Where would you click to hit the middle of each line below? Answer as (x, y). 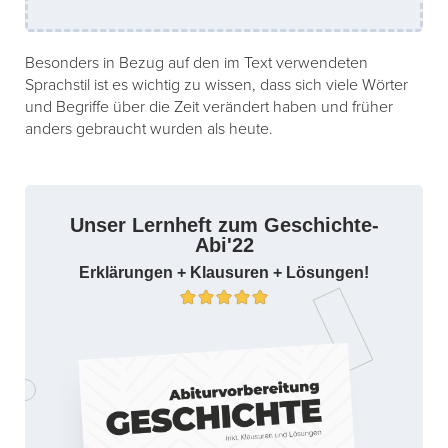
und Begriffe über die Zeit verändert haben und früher (209, 107)
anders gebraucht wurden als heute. (149, 129)
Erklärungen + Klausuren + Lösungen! (224, 273)
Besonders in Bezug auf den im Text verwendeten (196, 63)
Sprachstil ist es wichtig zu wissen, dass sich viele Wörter (216, 85)
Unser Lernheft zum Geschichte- (224, 225)
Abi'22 (224, 245)
